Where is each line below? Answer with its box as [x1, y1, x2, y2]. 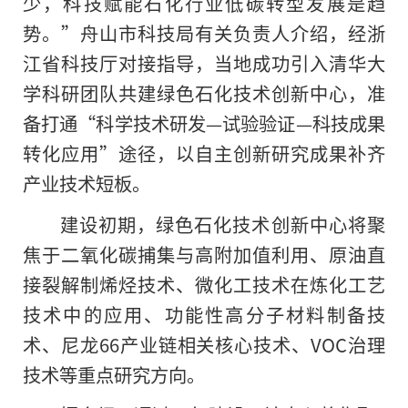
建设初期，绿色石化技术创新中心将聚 [59, 209, 385, 238]
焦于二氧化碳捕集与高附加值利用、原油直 [23, 240, 385, 268]
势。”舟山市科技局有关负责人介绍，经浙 [23, 18, 385, 46]
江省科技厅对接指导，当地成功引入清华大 [23, 48, 385, 76]
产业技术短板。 [23, 168, 150, 197]
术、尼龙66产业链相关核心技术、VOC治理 [23, 330, 385, 358]
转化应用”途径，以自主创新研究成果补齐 [23, 138, 385, 167]
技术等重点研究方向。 [23, 360, 205, 388]
